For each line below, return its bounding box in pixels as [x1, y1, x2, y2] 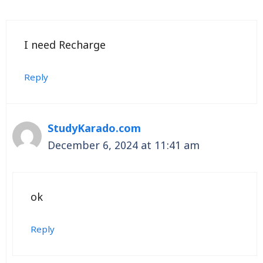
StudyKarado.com [48, 123, 141, 137]
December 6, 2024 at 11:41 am [48, 140, 200, 154]
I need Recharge [24, 39, 106, 53]
